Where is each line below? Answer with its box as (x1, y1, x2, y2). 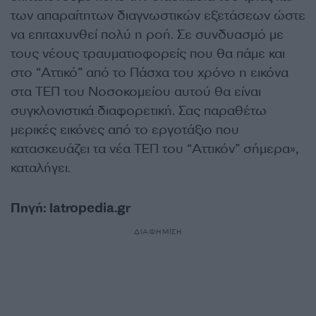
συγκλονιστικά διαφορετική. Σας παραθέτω (11, 102, 267, 119)
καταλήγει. (11, 159, 71, 176)
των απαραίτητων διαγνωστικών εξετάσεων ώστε (11, 6, 305, 24)
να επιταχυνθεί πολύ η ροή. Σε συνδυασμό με (11, 25, 284, 43)
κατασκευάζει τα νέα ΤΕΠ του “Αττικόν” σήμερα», (11, 140, 298, 157)
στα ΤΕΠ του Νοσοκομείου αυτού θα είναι (11, 83, 261, 100)
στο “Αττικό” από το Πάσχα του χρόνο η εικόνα (11, 63, 288, 81)
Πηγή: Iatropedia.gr (11, 199, 130, 217)
